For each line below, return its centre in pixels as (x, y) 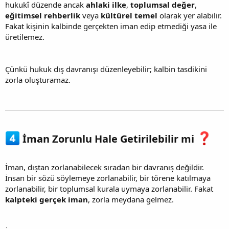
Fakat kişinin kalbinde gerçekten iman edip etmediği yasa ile (111, 26)
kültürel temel (129, 15)
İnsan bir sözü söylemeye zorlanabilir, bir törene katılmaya (108, 178)
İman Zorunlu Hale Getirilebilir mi (109, 139)
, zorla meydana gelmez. (131, 200)
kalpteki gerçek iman (47, 200)
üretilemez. (25, 37)
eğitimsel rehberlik (43, 15)
